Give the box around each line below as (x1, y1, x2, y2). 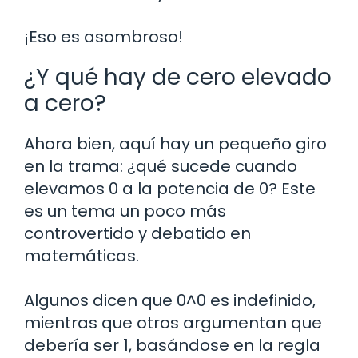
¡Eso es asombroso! (24, 25, 183, 48)
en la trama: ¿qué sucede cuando (24, 154, 297, 177)
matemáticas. (24, 244, 139, 267)
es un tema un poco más (24, 199, 226, 222)
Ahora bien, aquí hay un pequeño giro (24, 132, 327, 155)
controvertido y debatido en (24, 221, 251, 245)
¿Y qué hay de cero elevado (24, 61, 332, 93)
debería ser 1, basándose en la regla (24, 333, 320, 356)
